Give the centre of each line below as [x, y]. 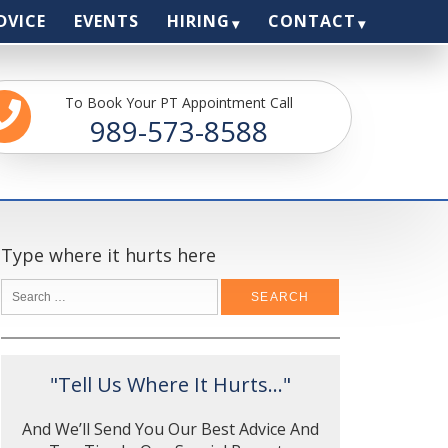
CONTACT [312, 21]
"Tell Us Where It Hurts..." [170, 384]
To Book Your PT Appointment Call [179, 102]
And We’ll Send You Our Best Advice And [170, 429]
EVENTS [106, 21]
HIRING [198, 21]
